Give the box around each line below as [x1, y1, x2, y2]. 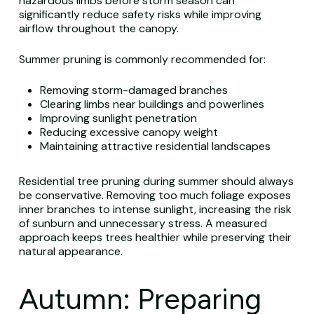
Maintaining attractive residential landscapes [39, 139, 271, 153]
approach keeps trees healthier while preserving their [18, 230, 292, 245]
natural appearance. [18, 244, 123, 259]
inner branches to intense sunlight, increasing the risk [18, 202, 292, 217]
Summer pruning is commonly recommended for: [18, 52, 266, 67]
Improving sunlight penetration [39, 111, 197, 125]
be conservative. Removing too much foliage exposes [18, 188, 291, 203]
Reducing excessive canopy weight [39, 125, 218, 139]
